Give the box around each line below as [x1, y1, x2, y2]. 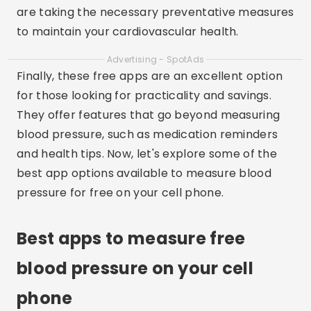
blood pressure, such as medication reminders [17, 126, 278, 142]
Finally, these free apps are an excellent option [17, 68, 283, 84]
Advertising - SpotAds [106, 53, 205, 65]
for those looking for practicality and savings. [17, 87, 272, 103]
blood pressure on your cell [17, 257, 254, 280]
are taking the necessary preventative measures [17, 4, 294, 20]
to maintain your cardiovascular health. [17, 24, 239, 40]
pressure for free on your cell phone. [17, 185, 224, 201]
